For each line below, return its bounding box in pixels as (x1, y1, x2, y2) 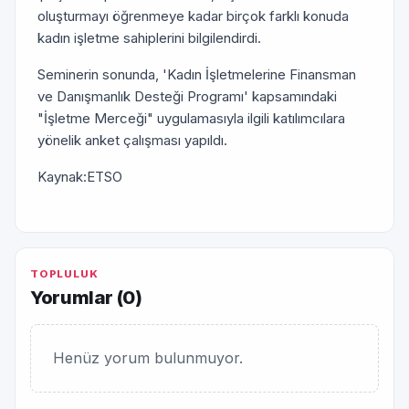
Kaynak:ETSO (37, 168, 122, 185)
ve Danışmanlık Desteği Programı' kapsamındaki (37, 88, 337, 105)
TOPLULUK (30, 267, 99, 280)
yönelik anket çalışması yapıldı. (37, 131, 227, 149)
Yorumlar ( (30, 286, 123, 309)
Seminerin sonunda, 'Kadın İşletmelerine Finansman (37, 66, 356, 83)
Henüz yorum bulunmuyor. (53, 349, 243, 367)
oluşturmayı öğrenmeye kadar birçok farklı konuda (37, 7, 349, 25)
